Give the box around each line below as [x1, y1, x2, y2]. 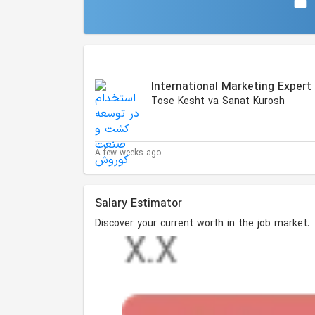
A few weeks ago [95, 147, 161, 160]
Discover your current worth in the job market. [95, 217, 309, 232]
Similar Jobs [84, 44, 155, 64]
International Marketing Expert [151, 79, 311, 96]
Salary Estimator [95, 195, 182, 213]
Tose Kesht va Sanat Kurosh [151, 94, 285, 110]
